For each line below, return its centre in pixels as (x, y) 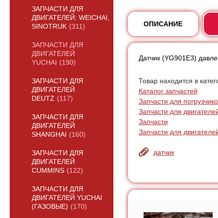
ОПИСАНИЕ (163, 24)
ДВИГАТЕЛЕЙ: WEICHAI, (71, 18)
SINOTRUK (49, 27)
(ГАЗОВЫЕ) (50, 207)
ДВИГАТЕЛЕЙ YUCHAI (67, 198)
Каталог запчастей (168, 91)
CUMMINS (48, 171)
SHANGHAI (49, 135)
